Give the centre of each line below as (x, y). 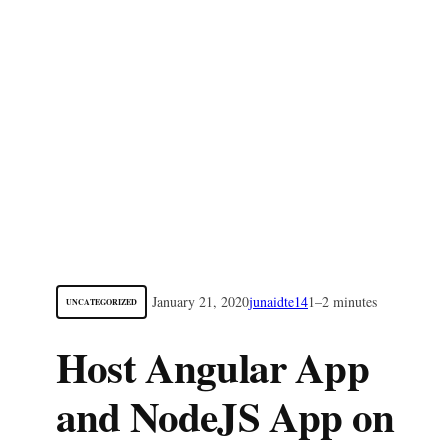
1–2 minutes (342, 301)
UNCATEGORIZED (101, 302)
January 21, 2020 (200, 301)
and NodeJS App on (225, 416)
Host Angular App (212, 367)
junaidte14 (278, 301)
